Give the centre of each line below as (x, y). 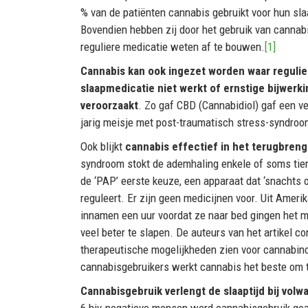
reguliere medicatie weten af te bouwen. (173, 46)
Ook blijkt (103, 146)
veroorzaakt (109, 105)
